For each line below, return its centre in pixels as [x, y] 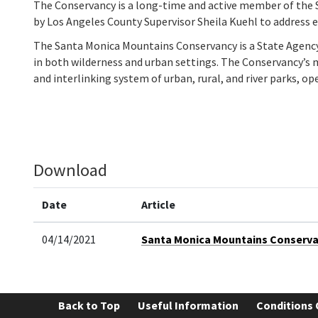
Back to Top [89, 305]
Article [158, 204]
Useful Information [188, 305]
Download [70, 170]
